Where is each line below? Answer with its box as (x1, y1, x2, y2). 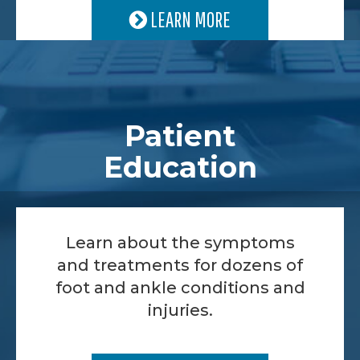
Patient (125, 118, 235, 154)
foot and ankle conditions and (55, 278, 305, 298)
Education (103, 149, 257, 186)
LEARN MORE (147, 7, 231, 32)
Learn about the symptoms (65, 233, 295, 253)
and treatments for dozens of (57, 256, 303, 276)
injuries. (147, 301, 213, 321)
